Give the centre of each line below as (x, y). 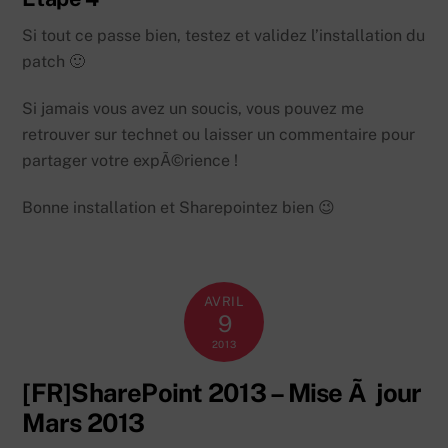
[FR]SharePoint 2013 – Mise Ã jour (222, 392)
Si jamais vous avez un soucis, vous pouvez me (193, 109)
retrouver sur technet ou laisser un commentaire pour (219, 135)
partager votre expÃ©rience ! (130, 161)
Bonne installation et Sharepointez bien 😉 (179, 207)
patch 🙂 (54, 62)
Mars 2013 (83, 422)
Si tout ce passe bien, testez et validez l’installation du (224, 36)
